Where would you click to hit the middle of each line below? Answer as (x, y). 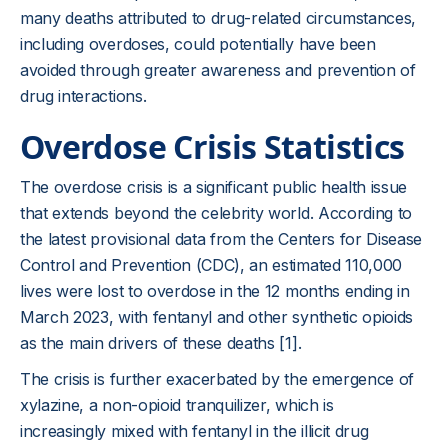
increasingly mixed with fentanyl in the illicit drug (194, 431)
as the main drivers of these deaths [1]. (161, 343)
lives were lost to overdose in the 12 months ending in (215, 291)
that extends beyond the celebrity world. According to (216, 213)
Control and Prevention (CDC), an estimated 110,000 (211, 265)
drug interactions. (83, 96)
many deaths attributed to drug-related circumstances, (218, 18)
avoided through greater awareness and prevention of (218, 70)
